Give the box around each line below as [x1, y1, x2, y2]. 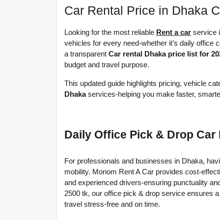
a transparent [64, 50, 109, 58]
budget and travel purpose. [64, 61, 149, 69]
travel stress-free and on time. [64, 200, 160, 208]
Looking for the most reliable [64, 28, 156, 36]
